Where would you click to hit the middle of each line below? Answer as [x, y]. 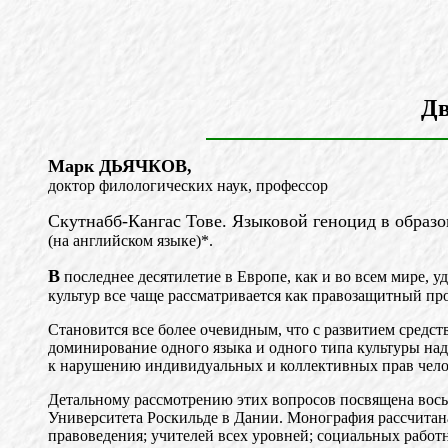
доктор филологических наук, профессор [188, 185]
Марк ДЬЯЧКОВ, [120, 166]
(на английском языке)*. [130, 240]
